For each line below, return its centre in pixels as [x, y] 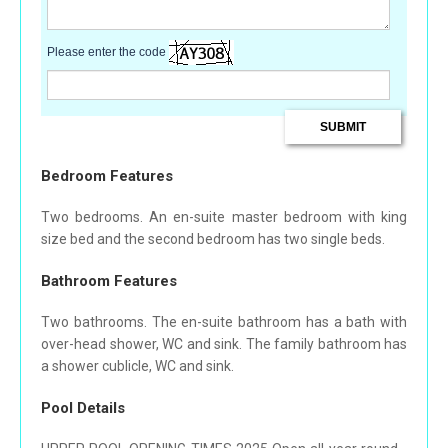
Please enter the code [108, 51]
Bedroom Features [107, 176]
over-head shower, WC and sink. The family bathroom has [224, 344]
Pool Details [83, 408]
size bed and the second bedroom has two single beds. [213, 239]
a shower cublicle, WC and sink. [137, 366]
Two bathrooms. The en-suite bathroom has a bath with [224, 322]
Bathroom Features [109, 281]
